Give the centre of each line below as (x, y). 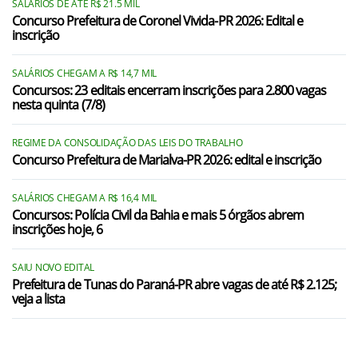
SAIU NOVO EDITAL (54, 267)
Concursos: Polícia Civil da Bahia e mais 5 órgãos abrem (158, 215)
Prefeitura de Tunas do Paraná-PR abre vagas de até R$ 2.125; (175, 284)
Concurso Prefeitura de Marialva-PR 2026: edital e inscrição (167, 160)
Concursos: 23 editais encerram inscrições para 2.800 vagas (169, 90)
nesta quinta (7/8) (58, 105)
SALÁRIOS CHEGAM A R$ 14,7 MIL (85, 73)
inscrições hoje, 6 (57, 229)
